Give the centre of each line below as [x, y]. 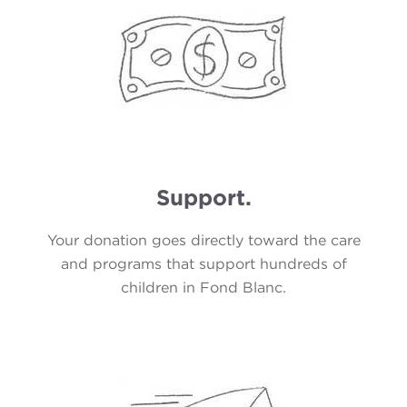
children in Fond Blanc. [203, 288]
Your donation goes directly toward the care [203, 240]
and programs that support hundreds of [203, 264]
